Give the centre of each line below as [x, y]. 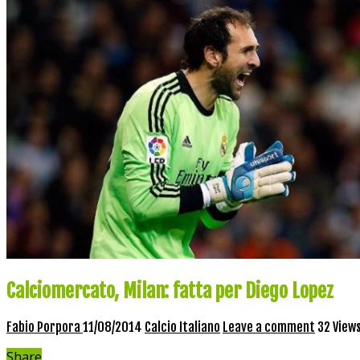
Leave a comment [269, 327]
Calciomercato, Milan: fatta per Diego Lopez [170, 290]
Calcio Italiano [182, 327]
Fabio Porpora [45, 327]
